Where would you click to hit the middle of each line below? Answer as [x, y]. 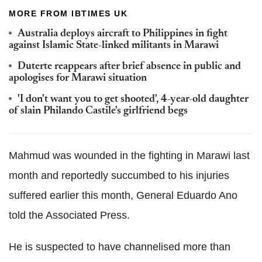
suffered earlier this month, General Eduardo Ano [123, 195]
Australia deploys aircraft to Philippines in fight [123, 34]
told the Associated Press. [69, 215]
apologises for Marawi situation [78, 78]
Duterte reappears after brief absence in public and [129, 67]
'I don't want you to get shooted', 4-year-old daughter [133, 99]
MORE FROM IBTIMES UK [68, 13]
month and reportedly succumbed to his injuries [119, 175]
